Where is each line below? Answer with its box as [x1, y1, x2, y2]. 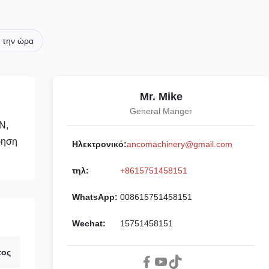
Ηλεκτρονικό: [72, 139, 127, 150]
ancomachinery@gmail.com [127, 139, 232, 150]
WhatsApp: [72, 192, 118, 202]
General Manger [130, 106, 192, 116]
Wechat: [72, 219, 106, 229]
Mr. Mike [139, 91, 183, 103]
